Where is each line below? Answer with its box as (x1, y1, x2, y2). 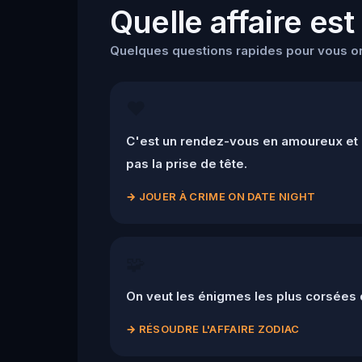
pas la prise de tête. (126, 155, 247, 171)
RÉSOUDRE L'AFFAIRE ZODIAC (138, 322, 300, 335)
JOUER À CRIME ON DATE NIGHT (138, 189, 316, 203)
